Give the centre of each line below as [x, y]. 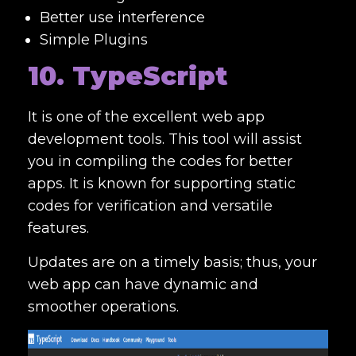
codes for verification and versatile [150, 205]
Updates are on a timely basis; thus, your [172, 262]
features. [60, 228]
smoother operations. [103, 306]
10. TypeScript [128, 75]
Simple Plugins [94, 39]
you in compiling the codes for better [160, 161]
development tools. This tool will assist [165, 139]
